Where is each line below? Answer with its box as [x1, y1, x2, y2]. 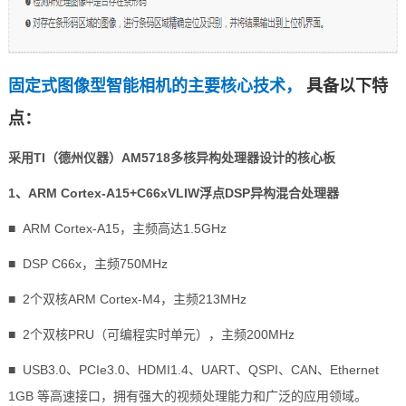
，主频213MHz [159, 292, 246, 306]
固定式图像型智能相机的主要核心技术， [7, 77, 302, 95]
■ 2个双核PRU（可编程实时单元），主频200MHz [7, 327, 295, 342]
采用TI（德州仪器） [7, 150, 121, 165]
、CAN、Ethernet [277, 362, 379, 377]
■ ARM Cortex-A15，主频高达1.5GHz [7, 221, 227, 236]
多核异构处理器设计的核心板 [169, 150, 335, 165]
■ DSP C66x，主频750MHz [7, 256, 168, 271]
